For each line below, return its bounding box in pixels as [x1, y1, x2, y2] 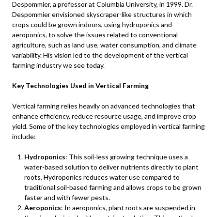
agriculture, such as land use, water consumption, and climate [12, 41, 197, 49]
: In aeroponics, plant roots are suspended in [61, 203, 195, 212]
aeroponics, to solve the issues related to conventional [12, 31, 178, 39]
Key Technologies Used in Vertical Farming [12, 81, 149, 90]
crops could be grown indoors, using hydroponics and [12, 20, 172, 29]
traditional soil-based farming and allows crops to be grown [24, 183, 201, 191]
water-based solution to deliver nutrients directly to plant [24, 163, 199, 171]
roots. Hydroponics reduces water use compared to [24, 173, 180, 181]
